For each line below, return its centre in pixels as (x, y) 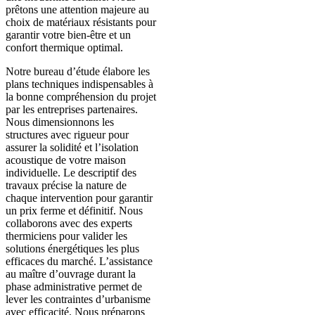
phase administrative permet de (74, 286)
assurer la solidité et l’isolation (72, 147)
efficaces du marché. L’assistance (79, 261)
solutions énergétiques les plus (72, 248)
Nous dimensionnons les (60, 122)
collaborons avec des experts (69, 223)
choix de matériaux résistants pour (81, 22)
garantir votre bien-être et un (68, 34)
